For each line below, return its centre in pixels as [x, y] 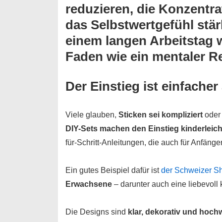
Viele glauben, [92, 114]
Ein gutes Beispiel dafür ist [113, 170]
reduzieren [98, 9]
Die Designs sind [97, 212]
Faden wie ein [109, 56]
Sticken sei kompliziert [161, 114]
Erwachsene [89, 184]
